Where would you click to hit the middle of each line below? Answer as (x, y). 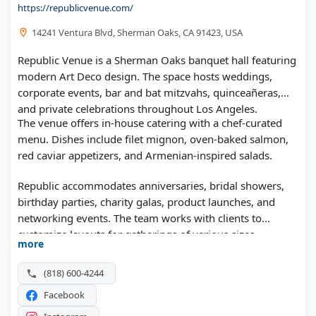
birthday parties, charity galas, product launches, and (146, 202)
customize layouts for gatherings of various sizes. (138, 235)
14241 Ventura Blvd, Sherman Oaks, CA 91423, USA (137, 33)
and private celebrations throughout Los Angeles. (138, 109)
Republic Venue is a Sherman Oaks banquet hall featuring (157, 60)
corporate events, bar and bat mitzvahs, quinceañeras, (149, 93)
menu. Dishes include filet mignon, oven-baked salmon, (153, 139)
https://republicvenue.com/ (75, 8)
